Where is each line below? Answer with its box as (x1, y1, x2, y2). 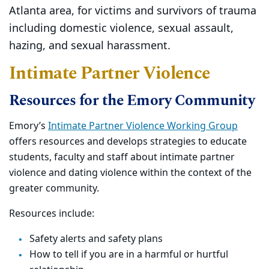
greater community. (9, 181, 99, 196)
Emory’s (9, 119, 48, 133)
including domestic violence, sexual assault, (9, 20, 234, 36)
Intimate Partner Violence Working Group (48, 119, 238, 133)
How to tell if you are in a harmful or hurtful (29, 247, 228, 262)
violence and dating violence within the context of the (9, 166, 252, 180)
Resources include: (9, 207, 94, 221)
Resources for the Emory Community (9, 89, 255, 112)
